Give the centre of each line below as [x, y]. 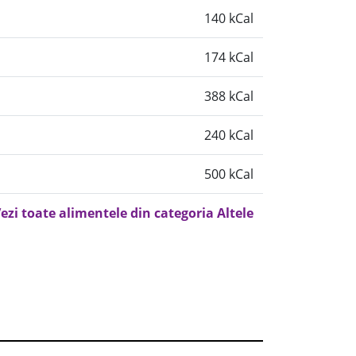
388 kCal [229, 96]
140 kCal [229, 18]
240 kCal [229, 135]
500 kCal [229, 174]
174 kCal [229, 57]
